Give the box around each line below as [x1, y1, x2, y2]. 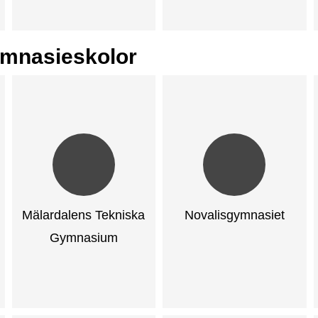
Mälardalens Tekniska [22, 208, 146, 222]
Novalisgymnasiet [184, 208, 285, 222]
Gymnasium [49, 231, 118, 245]
